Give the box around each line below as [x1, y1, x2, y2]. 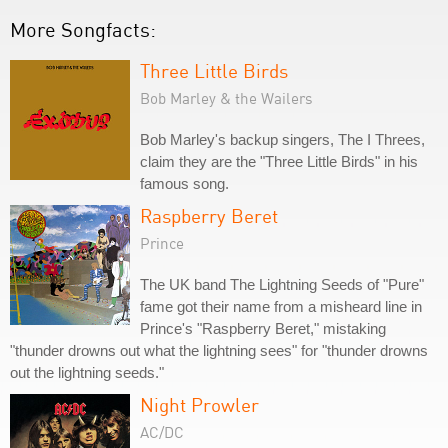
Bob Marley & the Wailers [140, 89, 313, 107]
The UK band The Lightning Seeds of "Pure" [140, 276, 424, 293]
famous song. [140, 175, 229, 192]
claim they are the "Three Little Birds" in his [140, 153, 418, 170]
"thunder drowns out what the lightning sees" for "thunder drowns [10, 342, 428, 359]
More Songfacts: [10, 17, 156, 42]
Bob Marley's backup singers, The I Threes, [140, 131, 425, 148]
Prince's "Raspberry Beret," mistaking [140, 320, 386, 337]
